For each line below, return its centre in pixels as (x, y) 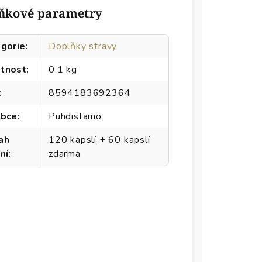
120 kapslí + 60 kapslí (99, 140)
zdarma (65, 154)
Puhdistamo (75, 116)
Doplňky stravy (83, 46)
